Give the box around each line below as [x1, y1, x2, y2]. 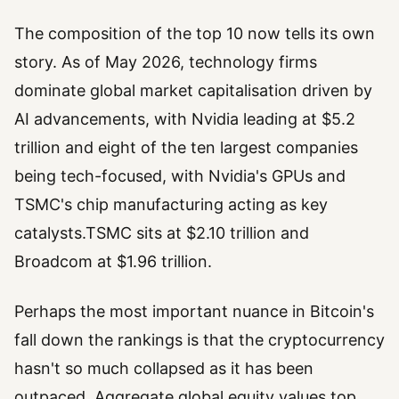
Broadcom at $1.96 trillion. [14, 251, 212, 271]
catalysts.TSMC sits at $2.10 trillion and [14, 223, 309, 242]
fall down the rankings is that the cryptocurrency [14, 330, 385, 349]
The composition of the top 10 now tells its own [14, 23, 375, 43]
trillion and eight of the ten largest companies [14, 137, 358, 157]
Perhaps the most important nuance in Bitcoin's [14, 301, 374, 321]
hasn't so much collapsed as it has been [14, 358, 313, 378]
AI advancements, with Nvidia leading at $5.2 [14, 109, 355, 128]
